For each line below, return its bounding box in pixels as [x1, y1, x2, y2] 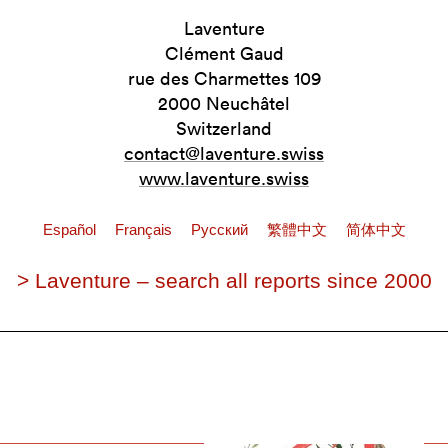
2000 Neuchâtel [158, 91, 290, 115]
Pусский [190, 221, 252, 238]
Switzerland [176, 116, 272, 140]
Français [114, 221, 176, 238]
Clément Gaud [164, 41, 284, 65]
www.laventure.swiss [139, 166, 309, 190]
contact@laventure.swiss [124, 141, 324, 165]
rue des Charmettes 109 [127, 66, 321, 90]
